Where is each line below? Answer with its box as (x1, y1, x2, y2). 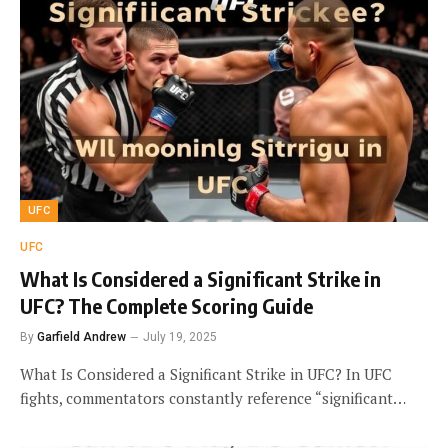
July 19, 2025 (143, 329, 217, 344)
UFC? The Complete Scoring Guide (20, 292, 313, 318)
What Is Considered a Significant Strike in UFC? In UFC (20, 363, 392, 384)
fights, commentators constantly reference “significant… (20, 387, 406, 408)
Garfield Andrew (37, 329, 126, 344)
